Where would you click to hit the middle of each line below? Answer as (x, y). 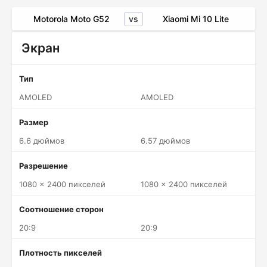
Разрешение (44, 166)
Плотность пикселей (60, 253)
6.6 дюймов (42, 141)
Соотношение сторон (61, 209)
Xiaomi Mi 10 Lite (195, 19)
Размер (34, 122)
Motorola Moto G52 (72, 19)
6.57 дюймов (165, 141)
